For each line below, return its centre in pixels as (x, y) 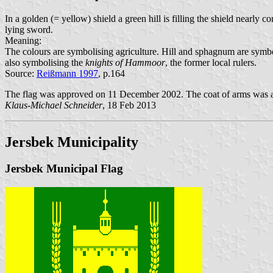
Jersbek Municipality (72, 142)
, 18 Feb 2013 (129, 105)
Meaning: (23, 40)
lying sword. (29, 29)
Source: (21, 73)
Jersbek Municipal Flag (64, 169)
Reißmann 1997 (67, 73)
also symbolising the (45, 62)
